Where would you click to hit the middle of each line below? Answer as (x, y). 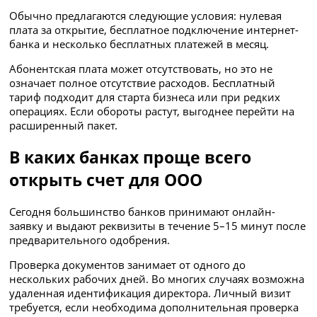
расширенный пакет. (64, 125)
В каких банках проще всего (131, 157)
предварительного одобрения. (90, 240)
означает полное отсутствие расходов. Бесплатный (143, 82)
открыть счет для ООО (106, 179)
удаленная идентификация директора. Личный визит (150, 293)
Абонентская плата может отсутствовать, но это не (141, 68)
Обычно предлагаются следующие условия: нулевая (146, 15)
